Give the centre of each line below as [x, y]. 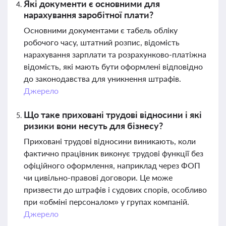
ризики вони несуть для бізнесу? [93, 126]
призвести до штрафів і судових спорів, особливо [115, 189]
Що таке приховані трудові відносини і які [113, 115]
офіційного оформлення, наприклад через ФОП [112, 165]
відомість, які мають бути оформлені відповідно [113, 66]
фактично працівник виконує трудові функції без [114, 153]
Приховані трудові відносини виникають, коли [110, 141]
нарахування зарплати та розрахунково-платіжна [115, 54]
